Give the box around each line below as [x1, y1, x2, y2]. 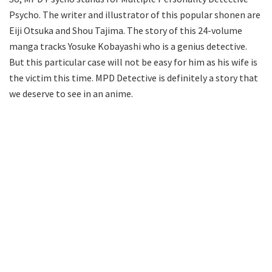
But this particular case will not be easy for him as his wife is [9, 55, 257, 68]
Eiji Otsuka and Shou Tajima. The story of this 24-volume [9, 24, 242, 36]
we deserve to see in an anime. [9, 87, 133, 100]
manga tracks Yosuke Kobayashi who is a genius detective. [9, 39, 247, 52]
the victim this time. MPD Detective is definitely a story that [9, 71, 258, 84]
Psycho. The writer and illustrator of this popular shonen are [9, 8, 260, 21]
